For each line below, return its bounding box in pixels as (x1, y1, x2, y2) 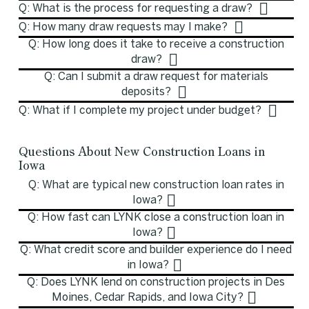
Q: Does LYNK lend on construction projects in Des (27, 277, 286, 288)
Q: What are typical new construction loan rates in (28, 179, 284, 190)
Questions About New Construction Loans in (18, 143, 265, 160)
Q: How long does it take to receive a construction (28, 39, 284, 50)
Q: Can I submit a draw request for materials (43, 71, 268, 82)
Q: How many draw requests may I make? (18, 21, 230, 32)
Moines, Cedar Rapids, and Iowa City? (52, 292, 244, 303)
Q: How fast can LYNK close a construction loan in (28, 212, 285, 223)
